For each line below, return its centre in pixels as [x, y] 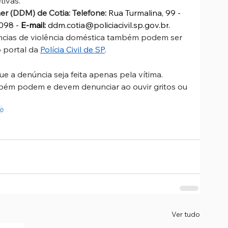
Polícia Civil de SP [73, 49]
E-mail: [33, 25]
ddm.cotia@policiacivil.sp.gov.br [108, 25]
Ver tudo [186, 214]
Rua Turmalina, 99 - [146, 12]
